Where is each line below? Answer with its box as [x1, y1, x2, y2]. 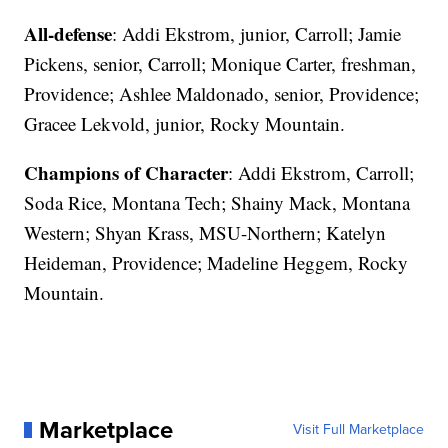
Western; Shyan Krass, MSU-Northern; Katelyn [24, 219, 387, 245]
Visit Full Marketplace [292, 418, 424, 440]
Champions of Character [24, 158, 229, 186]
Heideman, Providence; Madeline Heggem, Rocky [24, 249, 409, 275]
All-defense [24, 19, 113, 47]
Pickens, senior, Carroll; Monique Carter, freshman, [24, 50, 417, 76]
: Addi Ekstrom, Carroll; [228, 159, 415, 185]
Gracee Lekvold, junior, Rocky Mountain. [24, 110, 346, 136]
